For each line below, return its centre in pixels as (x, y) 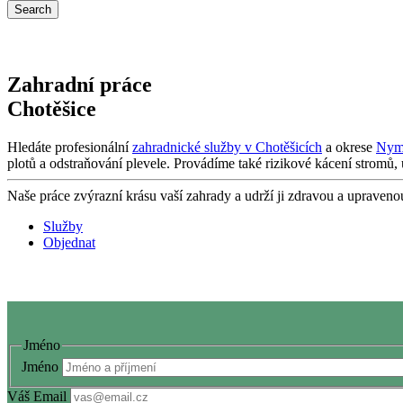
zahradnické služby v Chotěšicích (227, 147)
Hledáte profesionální (70, 147)
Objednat (69, 242)
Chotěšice (52, 108)
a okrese (349, 147)
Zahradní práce (80, 84)
